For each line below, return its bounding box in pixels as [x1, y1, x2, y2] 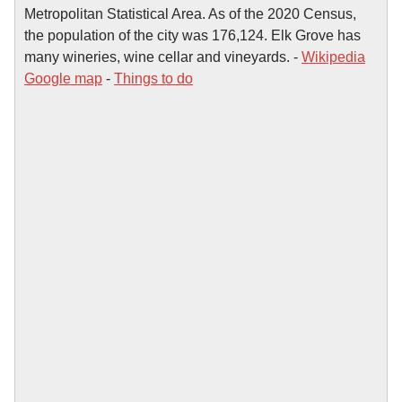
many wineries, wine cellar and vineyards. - [24, 48, 301, 65]
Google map [24, 70, 102, 86]
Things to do [114, 70, 193, 86]
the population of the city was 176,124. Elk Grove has [24, 27, 361, 43]
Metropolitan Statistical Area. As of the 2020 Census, [24, 5, 356, 22]
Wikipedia [301, 48, 365, 65]
